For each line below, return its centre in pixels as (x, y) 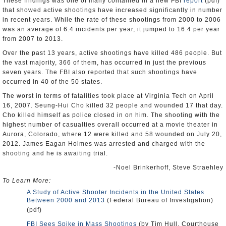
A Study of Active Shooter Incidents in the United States (116, 192)
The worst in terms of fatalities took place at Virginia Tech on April (108, 96)
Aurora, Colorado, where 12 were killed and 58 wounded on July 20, (112, 134)
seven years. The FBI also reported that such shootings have (100, 72)
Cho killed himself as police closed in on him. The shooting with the (111, 115)
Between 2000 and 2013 (66, 200)
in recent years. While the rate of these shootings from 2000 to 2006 (112, 20)
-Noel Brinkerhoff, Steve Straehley (168, 167)
